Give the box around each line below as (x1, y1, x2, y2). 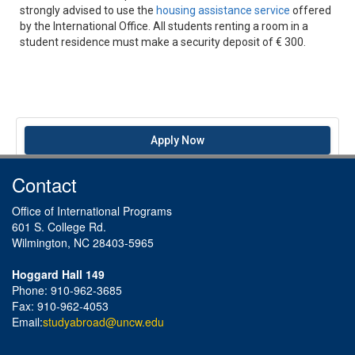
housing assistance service (156, 3, 290, 17)
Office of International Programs (12, 202, 172, 219)
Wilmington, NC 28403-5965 (12, 234, 154, 250)
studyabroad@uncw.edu (43, 313, 164, 330)
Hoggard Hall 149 (12, 265, 105, 282)
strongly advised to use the (20, 3, 156, 17)
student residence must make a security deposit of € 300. (20, 35, 306, 48)
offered (290, 3, 331, 17)
